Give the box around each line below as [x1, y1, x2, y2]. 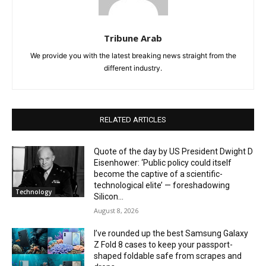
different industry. [104, 64, 162, 73]
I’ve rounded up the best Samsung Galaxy [94, 229, 249, 239]
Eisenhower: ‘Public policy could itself [94, 158, 232, 168]
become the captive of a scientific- [94, 169, 223, 179]
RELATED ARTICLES [100, 115, 166, 125]
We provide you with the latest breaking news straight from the [30, 51, 236, 61]
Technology [15, 188, 52, 197]
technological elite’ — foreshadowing [94, 180, 230, 191]
